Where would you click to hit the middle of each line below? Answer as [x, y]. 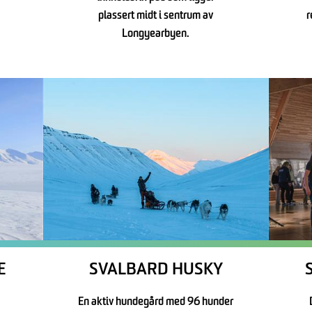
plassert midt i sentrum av [156, 16]
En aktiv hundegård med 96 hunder [156, 303]
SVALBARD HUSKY [156, 271]
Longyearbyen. [156, 34]
